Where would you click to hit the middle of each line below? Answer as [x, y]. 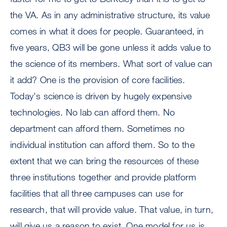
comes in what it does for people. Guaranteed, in [107, 31]
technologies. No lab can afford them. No [93, 112]
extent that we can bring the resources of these [105, 161]
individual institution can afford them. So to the [102, 145]
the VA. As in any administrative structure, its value [110, 15]
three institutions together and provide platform [103, 177]
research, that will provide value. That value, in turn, [112, 210]
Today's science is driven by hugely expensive [101, 96]
